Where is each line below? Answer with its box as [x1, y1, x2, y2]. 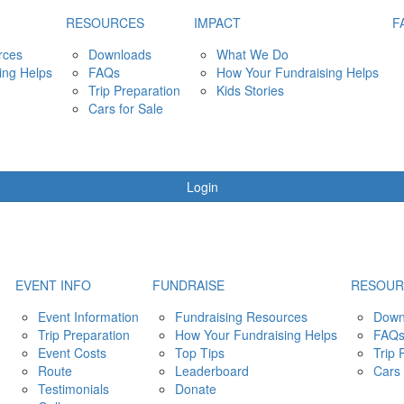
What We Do [216, 45, 289, 63]
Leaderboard [175, 362, 249, 380]
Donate [175, 380, 216, 398]
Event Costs [38, 344, 106, 362]
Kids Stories [216, 81, 284, 99]
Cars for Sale [88, 99, 163, 117]
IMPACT [194, 14, 241, 32]
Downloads [88, 45, 151, 63]
